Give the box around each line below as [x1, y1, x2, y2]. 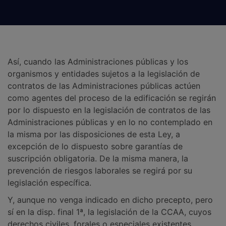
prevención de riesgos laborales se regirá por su [8, 165, 192, 176]
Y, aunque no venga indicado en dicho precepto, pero [8, 194, 213, 205]
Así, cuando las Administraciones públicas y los [8, 56, 188, 67]
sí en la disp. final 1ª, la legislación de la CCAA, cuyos [8, 206, 211, 217]
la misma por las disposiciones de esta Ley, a [8, 129, 180, 139]
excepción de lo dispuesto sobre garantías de [8, 141, 183, 151]
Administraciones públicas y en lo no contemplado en [8, 117, 212, 127]
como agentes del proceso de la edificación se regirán [8, 92, 216, 103]
